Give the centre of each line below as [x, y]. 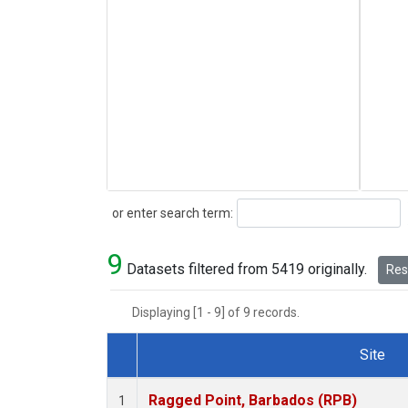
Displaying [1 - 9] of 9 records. [221, 313]
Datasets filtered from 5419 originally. [247, 270]
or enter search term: [170, 213]
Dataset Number [173, 376]
